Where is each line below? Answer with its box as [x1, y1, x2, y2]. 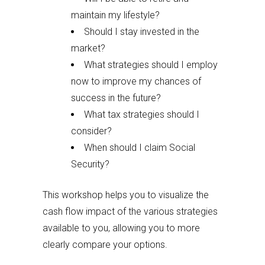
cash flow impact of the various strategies [43, 206, 218, 217]
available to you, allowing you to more [43, 222, 200, 234]
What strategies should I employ [84, 59, 218, 70]
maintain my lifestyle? [71, 9, 160, 21]
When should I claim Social [84, 142, 195, 153]
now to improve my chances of [71, 76, 201, 87]
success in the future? [71, 92, 161, 104]
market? [71, 43, 105, 54]
